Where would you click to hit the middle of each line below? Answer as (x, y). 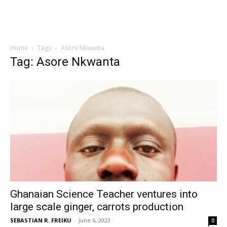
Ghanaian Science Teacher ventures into (104, 194)
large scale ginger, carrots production (98, 207)
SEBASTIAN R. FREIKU (41, 220)
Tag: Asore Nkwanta (65, 62)
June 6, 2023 (94, 220)
